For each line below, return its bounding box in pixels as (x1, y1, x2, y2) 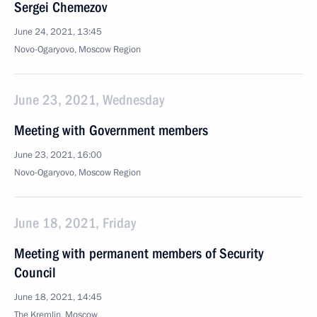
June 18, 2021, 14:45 (14, 291, 102, 304)
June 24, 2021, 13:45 (14, 25, 102, 38)
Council (14, 264, 56, 281)
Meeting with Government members (14, 122, 208, 139)
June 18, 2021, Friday (14, 214, 136, 231)
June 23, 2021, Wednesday (14, 91, 164, 108)
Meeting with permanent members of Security (14, 245, 263, 262)
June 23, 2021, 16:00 (14, 149, 102, 161)
